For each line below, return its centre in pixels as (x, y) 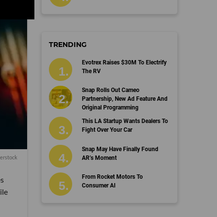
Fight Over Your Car (107, 130)
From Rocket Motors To (112, 177)
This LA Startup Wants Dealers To (125, 121)
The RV (91, 71)
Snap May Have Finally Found (120, 149)
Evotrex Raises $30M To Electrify (124, 62)
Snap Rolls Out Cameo (110, 90)
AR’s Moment (99, 158)
